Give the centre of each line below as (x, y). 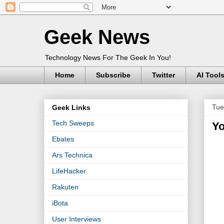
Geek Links (71, 108)
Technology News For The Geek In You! (108, 57)
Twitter (163, 75)
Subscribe (113, 75)
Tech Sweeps (73, 123)
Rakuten (65, 187)
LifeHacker (69, 171)
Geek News (97, 37)
